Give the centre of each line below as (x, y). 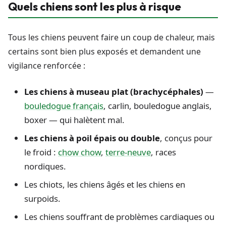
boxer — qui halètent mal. (74, 120)
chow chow (79, 152)
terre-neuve (128, 152)
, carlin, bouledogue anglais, (158, 106)
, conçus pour (186, 138)
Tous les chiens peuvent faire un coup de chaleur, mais (111, 38)
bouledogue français (64, 106)
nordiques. (45, 166)
